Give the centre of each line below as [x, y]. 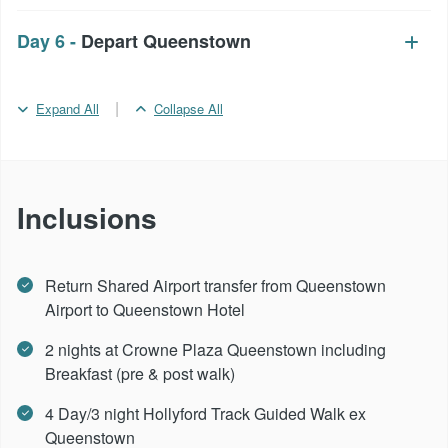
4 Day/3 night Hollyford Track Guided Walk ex [205, 413]
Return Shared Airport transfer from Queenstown [215, 285]
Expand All [67, 108]
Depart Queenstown [166, 40]
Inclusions [87, 217]
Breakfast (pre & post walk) [140, 373]
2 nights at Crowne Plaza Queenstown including [215, 349]
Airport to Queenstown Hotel [145, 309]
